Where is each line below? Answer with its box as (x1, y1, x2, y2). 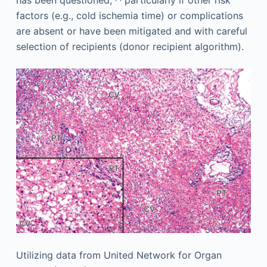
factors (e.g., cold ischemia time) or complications (15, 10, 243, 22)
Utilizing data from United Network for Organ (15, 249, 222, 262)
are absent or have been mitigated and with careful (15, 25, 247, 38)
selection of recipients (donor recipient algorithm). (15, 41, 244, 53)
